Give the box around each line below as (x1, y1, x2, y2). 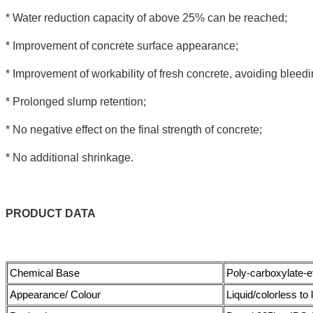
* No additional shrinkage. (6, 151, 133, 163)
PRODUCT (6, 207, 62, 219)
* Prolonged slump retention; (6, 95, 146, 108)
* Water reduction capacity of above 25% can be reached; (6, 11, 287, 24)
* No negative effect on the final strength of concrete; (6, 123, 262, 136)
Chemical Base (10, 266, 80, 279)
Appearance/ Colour (10, 288, 101, 300)
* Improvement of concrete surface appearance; (6, 39, 238, 52)
